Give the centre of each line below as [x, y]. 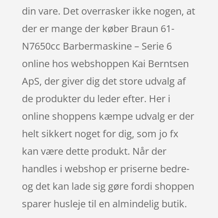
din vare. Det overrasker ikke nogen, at [108, 11]
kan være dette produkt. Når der [94, 151]
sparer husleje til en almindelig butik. [104, 203]
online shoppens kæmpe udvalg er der [108, 116]
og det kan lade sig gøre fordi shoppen [108, 186]
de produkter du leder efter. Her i [96, 98]
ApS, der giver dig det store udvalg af [104, 81]
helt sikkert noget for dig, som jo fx [100, 133]
